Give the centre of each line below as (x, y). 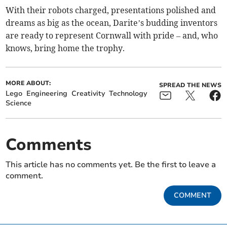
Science (19, 103)
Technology (128, 93)
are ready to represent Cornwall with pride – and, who (112, 35)
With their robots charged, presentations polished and (111, 10)
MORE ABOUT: (28, 83)
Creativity (88, 93)
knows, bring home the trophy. (65, 48)
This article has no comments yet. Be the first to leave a (111, 164)
